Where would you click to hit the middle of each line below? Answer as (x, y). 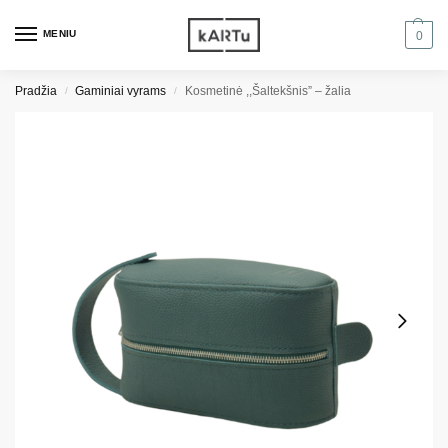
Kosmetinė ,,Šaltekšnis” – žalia (267, 91)
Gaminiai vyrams (121, 91)
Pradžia (36, 91)
